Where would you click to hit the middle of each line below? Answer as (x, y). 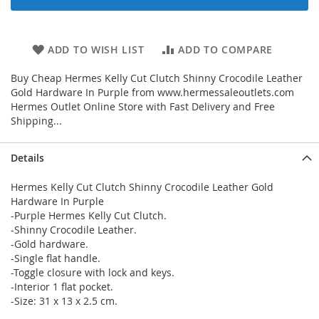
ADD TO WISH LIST (96, 50)
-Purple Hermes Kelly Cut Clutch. (89, 216)
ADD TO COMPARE (225, 50)
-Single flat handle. (56, 258)
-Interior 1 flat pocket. (62, 287)
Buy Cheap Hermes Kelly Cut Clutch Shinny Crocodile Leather (157, 78)
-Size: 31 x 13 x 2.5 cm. (64, 301)
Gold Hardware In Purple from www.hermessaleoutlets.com (152, 93)
